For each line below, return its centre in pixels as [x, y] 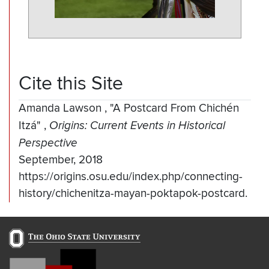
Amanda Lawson [62, 109]
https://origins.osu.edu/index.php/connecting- [131, 177]
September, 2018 [61, 160]
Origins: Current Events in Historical [137, 126]
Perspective [48, 143]
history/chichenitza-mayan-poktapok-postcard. [133, 194]
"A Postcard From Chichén [174, 109]
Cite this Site [71, 84]
